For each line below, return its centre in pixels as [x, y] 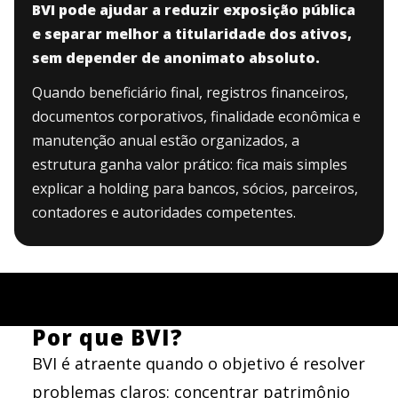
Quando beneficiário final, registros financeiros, [190, 93]
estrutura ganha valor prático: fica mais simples [190, 165]
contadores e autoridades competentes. [164, 213]
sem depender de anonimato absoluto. [176, 58]
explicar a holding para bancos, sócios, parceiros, [195, 189]
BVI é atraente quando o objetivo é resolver [199, 364]
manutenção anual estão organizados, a [166, 141]
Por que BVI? [107, 338]
